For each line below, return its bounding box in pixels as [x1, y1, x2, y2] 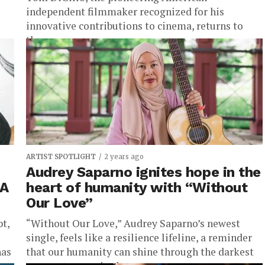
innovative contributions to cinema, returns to [26, 19, 243, 33]
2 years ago [104, 153, 144, 161]
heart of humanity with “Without [26, 179, 248, 196]
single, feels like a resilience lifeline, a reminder [26, 231, 252, 244]
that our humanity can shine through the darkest [26, 245, 254, 258]
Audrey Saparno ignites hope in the [26, 164, 261, 180]
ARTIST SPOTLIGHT [26, 153, 96, 161]
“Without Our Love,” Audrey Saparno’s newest [26, 216, 240, 230]
